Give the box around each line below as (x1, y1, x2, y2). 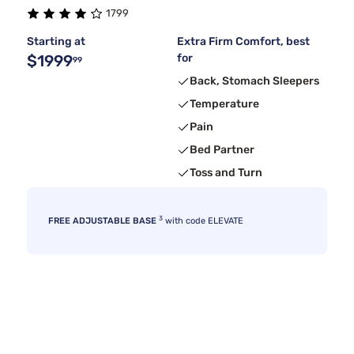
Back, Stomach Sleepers (190, 74, 319, 88)
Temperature (190, 97, 259, 111)
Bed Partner (190, 143, 254, 157)
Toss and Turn (190, 166, 262, 180)
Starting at (27, 35, 85, 49)
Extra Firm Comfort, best (177, 35, 310, 49)
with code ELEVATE (163, 216, 243, 227)
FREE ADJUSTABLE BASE (48, 216, 156, 227)
